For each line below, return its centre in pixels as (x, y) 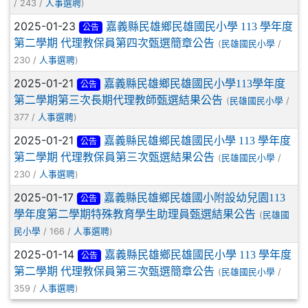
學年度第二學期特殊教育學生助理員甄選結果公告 (135, 214)
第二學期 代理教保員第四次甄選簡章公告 (114, 43)
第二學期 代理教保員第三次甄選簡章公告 (114, 271)
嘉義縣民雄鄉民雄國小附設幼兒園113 (194, 197)
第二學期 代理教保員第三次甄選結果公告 (114, 157)
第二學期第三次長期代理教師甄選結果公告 (118, 100)
